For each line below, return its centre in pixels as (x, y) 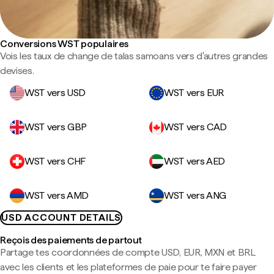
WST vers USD (55, 93)
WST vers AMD (57, 195)
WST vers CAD (196, 127)
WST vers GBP (56, 127)
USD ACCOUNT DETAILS (61, 217)
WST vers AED (195, 161)
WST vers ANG (195, 195)
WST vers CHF (55, 161)
